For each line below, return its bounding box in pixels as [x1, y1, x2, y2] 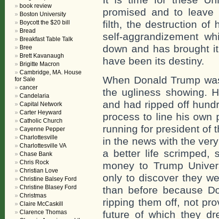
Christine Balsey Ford [20, 175, 77, 182]
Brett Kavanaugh [20, 52, 64, 59]
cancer [20, 84, 38, 91]
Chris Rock [20, 159, 49, 166]
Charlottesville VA [20, 142, 66, 149]
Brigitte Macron [20, 61, 60, 67]
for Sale [15, 76, 35, 83]
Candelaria [20, 92, 49, 99]
